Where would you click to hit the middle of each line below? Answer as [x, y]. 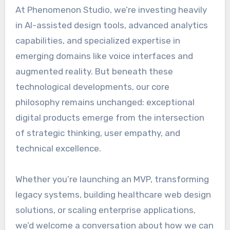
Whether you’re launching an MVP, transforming [112, 179]
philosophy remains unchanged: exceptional [105, 102]
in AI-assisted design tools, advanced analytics [111, 25]
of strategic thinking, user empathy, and [98, 133]
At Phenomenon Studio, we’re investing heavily [111, 10]
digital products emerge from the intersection [110, 118]
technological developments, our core [92, 87]
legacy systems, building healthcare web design [113, 195]
